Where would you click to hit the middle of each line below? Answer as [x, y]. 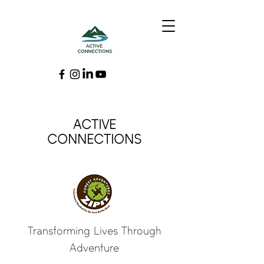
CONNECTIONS [94, 139]
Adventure [94, 248]
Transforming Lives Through [94, 231]
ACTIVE [94, 125]
